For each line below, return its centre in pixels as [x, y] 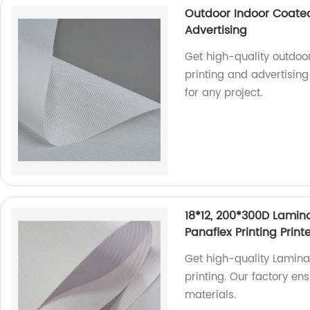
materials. [211, 295]
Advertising [216, 30]
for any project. [224, 93]
